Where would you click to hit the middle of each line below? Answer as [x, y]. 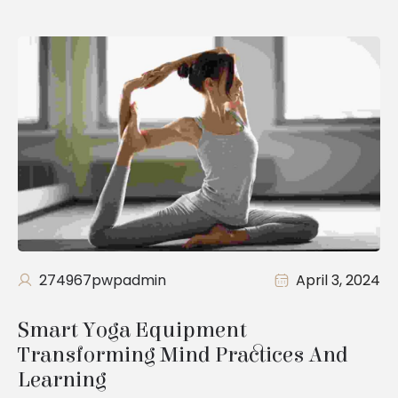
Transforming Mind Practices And [185, 355]
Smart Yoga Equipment [135, 330]
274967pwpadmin [103, 281]
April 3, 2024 [338, 281]
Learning [62, 380]
